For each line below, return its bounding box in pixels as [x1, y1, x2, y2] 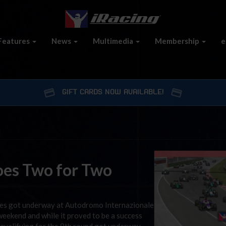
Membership [155, 36, 201, 45]
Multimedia [93, 36, 135, 45]
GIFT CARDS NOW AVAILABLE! [62, 89, 164, 96]
